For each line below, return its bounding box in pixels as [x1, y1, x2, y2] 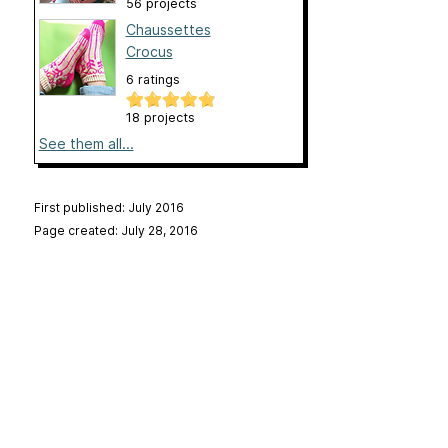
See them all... [38, 135, 134, 153]
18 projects [125, 110, 195, 126]
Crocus [125, 43, 173, 61]
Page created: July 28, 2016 [33, 223, 198, 239]
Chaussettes [125, 21, 211, 39]
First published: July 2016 [33, 200, 184, 216]
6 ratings [125, 72, 180, 88]
